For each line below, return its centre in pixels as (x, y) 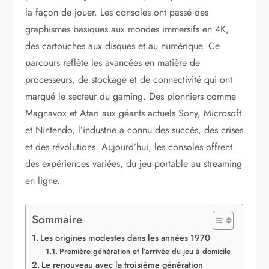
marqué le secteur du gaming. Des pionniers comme (131, 96)
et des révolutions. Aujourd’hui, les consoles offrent (129, 147)
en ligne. (43, 180)
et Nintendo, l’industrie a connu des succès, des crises (134, 130)
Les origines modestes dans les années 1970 (125, 237)
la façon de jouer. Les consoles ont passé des (117, 12)
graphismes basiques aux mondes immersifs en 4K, (127, 29)
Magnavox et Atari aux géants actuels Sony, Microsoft (134, 113)
